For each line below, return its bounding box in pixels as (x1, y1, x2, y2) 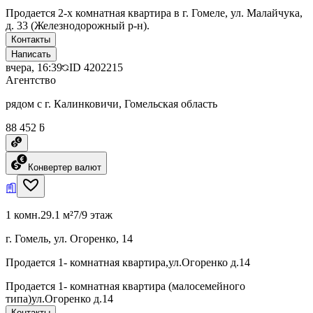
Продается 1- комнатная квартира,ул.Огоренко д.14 (6, 256, 250, 268)
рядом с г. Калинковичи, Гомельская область (6, 97, 217, 110)
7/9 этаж (73, 208, 112, 221)
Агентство (6, 73, 56, 86)
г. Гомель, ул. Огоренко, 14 (6, 232, 133, 245)
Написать (11, 48, 51, 59)
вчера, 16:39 (6, 61, 62, 73)
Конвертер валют (28, 161, 101, 173)
